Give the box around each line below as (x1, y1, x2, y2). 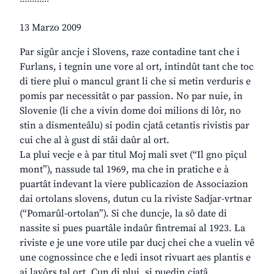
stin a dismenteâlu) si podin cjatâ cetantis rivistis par (20, 119, 250, 132)
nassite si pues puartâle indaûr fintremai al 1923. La (20, 222, 245, 235)
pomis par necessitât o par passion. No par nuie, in (20, 90, 243, 103)
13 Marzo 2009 (20, 21, 81, 34)
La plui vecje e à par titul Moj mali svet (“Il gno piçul (20, 149, 247, 161)
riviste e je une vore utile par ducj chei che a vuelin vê (20, 237, 254, 250)
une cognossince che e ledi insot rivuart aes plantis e (20, 251, 251, 264)
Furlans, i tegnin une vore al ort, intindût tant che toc (20, 61, 254, 73)
